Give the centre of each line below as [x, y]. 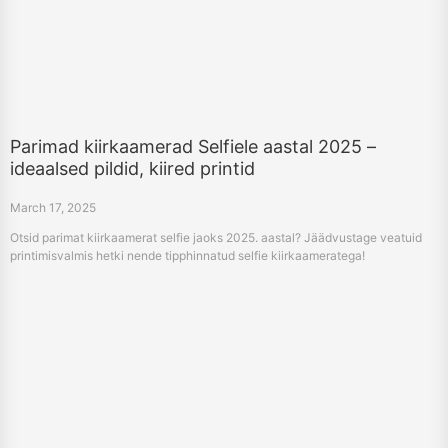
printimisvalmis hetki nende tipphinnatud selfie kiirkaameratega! [187, 256]
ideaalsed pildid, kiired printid [132, 169]
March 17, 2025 [53, 208]
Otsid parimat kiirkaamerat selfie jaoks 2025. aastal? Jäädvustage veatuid [216, 238]
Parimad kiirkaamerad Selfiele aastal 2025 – [193, 147]
